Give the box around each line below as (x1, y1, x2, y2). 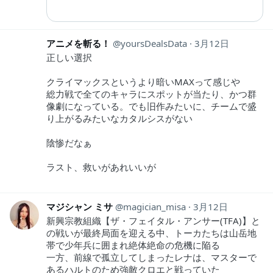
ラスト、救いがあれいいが (46, 161, 156, 173)
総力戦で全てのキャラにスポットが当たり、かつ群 (46, 88, 257, 100)
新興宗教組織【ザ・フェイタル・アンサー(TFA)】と (46, 214, 260, 227)
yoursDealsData (121, 37, 187, 49)
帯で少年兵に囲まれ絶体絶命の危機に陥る (46, 239, 220, 251)
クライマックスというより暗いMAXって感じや (46, 76, 240, 88)
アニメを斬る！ (46, 37, 110, 49)
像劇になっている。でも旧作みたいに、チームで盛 (46, 100, 257, 112)
